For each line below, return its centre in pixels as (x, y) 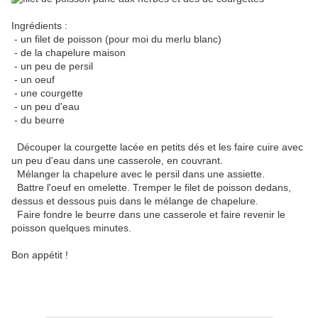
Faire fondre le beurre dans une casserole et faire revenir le (148, 215)
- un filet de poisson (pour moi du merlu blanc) (116, 39)
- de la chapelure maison (68, 53)
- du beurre (38, 120)
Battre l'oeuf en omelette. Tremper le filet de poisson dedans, (151, 188)
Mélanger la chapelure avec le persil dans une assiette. (138, 174)
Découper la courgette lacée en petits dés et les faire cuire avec (157, 147)
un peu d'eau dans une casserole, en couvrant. (117, 161)
